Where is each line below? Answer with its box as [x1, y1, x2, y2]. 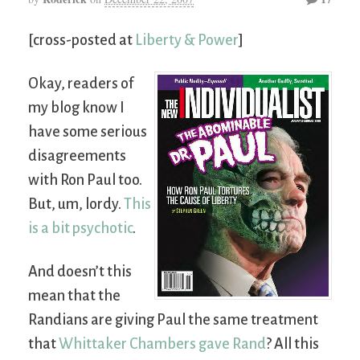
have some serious [28, 123, 147, 140]
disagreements [28, 147, 126, 164]
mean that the [28, 287, 121, 304]
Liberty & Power [135, 31, 239, 48]
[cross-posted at [28, 31, 135, 48]
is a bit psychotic [28, 219, 133, 236]
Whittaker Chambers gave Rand [59, 335, 266, 352]
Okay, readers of [28, 75, 133, 92]
